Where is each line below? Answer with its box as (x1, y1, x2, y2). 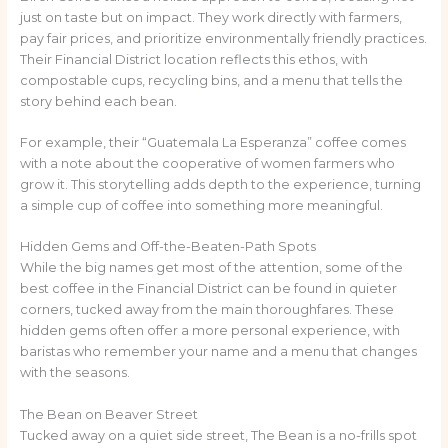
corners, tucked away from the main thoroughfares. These (19, 302, 394, 318)
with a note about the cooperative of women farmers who (19, 156, 395, 172)
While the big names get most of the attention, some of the (19, 260, 403, 276)
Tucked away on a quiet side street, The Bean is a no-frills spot (19, 427, 417, 443)
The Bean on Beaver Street (19, 406, 198, 422)
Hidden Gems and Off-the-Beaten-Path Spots (19, 239, 316, 255)
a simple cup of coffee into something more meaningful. (19, 198, 383, 214)
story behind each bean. (19, 93, 177, 109)
